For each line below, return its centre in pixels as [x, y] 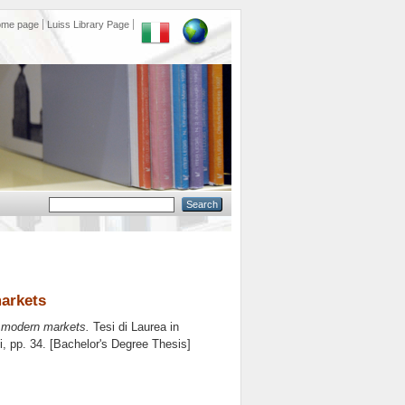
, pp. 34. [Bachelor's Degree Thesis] [97, 344]
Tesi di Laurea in [134, 327]
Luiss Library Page [88, 24]
